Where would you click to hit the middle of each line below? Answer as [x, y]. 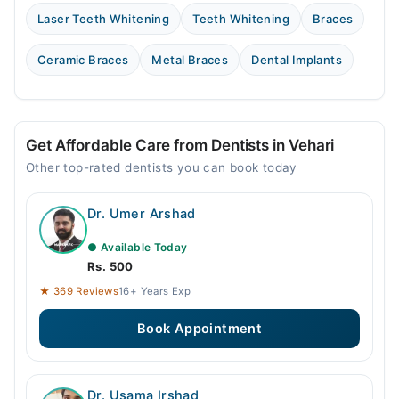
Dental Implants [297, 60]
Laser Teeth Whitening [104, 19]
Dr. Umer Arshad [142, 214]
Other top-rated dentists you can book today [162, 168]
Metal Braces [190, 60]
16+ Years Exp [155, 292]
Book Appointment [199, 329]
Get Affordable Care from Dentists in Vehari [180, 146]
